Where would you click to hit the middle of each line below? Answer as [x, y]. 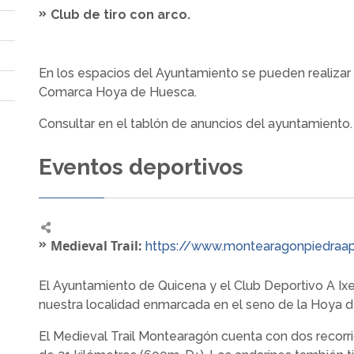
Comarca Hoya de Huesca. [118, 92]
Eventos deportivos [141, 167]
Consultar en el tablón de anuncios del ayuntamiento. [196, 124]
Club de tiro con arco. [121, 15]
